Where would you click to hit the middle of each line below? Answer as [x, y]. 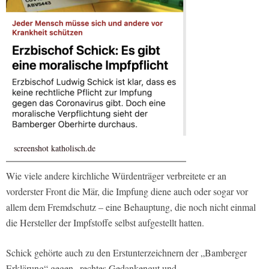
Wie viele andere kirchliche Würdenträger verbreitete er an [116, 176]
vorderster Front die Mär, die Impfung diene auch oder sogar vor [127, 192]
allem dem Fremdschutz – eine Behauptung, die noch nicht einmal [131, 207]
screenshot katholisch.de [55, 148]
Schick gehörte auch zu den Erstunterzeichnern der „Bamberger [126, 253]
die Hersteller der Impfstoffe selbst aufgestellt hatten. [105, 223]
